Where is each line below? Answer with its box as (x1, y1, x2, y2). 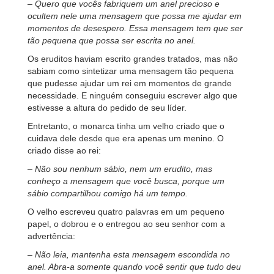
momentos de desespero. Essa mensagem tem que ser (28, 23, 243, 33)
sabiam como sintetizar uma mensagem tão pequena (28, 66, 234, 76)
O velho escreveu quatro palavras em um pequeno (28, 207, 224, 217)
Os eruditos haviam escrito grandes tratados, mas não (28, 54, 238, 64)
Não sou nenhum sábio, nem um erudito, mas (35, 164, 212, 174)
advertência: (28, 231, 75, 241)
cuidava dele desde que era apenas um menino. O (28, 133, 224, 143)
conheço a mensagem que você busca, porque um (28, 176, 224, 186)
